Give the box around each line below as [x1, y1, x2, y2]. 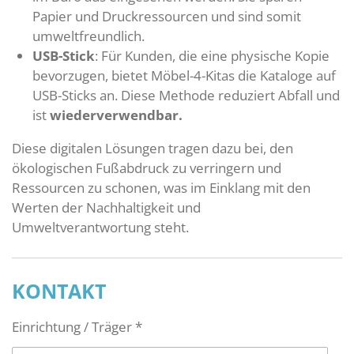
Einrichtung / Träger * [12, 317, 142, 337]
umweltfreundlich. [32, 25, 145, 45]
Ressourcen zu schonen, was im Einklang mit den [12, 178, 311, 198]
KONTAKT [12, 277, 106, 305]
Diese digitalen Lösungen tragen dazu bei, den [12, 138, 293, 158]
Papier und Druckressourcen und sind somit [32, 6, 301, 25]
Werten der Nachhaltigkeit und [12, 198, 201, 217]
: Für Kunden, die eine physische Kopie [95, 45, 330, 65]
